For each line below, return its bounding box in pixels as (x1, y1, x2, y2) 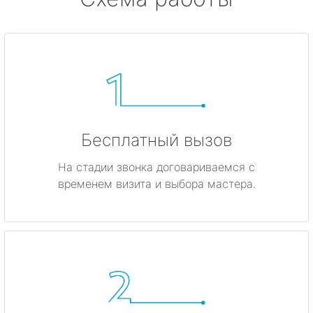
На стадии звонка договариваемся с (58, 160, 255, 175)
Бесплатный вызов (81, 130, 232, 151)
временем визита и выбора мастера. (57, 177, 256, 191)
